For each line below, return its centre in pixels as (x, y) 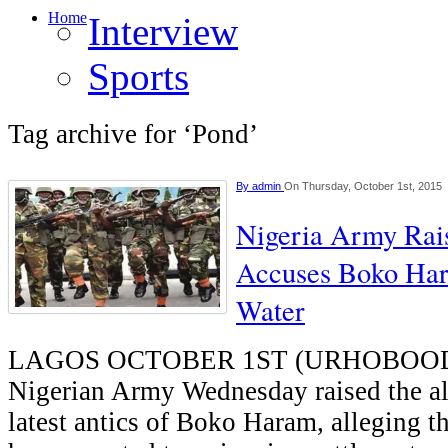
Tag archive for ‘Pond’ (133, 134)
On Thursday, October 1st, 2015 (363, 186)
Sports (138, 76)
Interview (163, 31)
